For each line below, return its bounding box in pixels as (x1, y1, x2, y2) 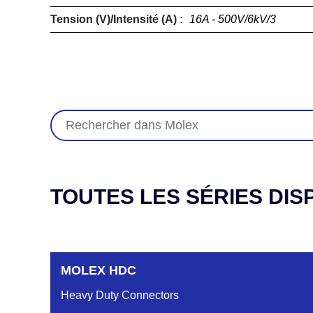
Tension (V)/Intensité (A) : (50, 13, 186, 25)
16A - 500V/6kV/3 (189, 13, 276, 25)
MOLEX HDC (61, 263, 136, 277)
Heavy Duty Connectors (61, 289, 179, 301)
